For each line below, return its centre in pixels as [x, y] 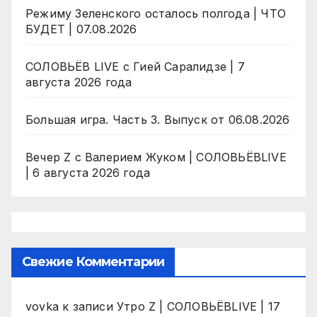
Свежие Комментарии [93, 262]
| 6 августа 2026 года [88, 173]
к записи [88, 307]
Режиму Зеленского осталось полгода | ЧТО [156, 14]
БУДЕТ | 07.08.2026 [81, 29]
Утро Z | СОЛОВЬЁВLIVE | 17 [199, 307]
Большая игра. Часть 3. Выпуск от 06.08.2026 [158, 120]
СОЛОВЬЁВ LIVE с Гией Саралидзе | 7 [135, 67]
